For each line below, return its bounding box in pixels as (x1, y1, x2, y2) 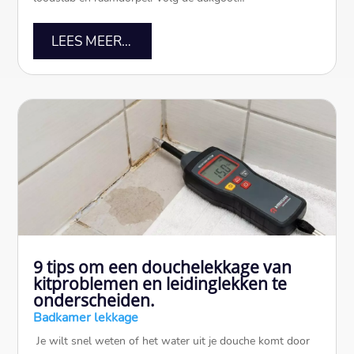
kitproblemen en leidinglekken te (33, 273, 288, 296)
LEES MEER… (51, 32, 131, 51)
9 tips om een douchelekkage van (33, 256, 292, 279)
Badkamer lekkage (33, 309, 139, 327)
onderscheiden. (33, 289, 156, 312)
